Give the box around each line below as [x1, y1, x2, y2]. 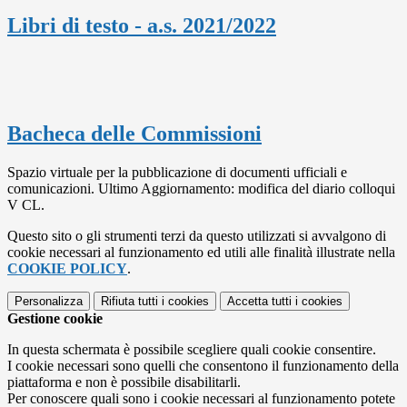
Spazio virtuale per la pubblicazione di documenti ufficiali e [7, 164, 347, 180]
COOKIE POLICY [7, 260, 127, 276]
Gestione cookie [7, 310, 103, 326]
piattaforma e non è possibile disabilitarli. [7, 373, 241, 390]
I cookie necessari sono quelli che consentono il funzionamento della [7, 357, 399, 373]
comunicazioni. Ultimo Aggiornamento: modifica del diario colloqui [7, 180, 395, 196]
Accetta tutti [227, 293, 292, 308]
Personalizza [15, 293, 83, 308]
